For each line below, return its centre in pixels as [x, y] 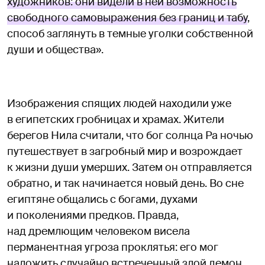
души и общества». [55, 49]
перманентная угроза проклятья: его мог [113, 247]
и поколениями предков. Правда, [93, 215]
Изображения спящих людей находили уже [119, 103]
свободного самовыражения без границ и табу [127, 17]
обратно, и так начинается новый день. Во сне [125, 183]
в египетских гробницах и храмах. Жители [116, 119]
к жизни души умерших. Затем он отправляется [130, 167]
